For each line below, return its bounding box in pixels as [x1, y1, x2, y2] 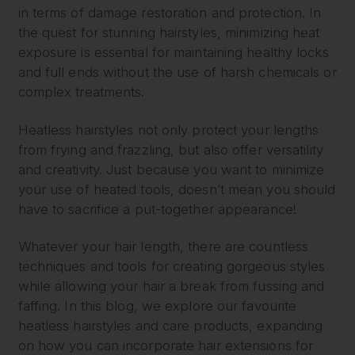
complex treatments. [17, 84, 145, 101]
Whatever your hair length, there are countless [17, 239, 309, 255]
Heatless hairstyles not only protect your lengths [17, 121, 319, 138]
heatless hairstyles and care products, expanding [17, 318, 323, 334]
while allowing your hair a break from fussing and [17, 278, 325, 295]
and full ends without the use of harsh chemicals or [17, 64, 337, 81]
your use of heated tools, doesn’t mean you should [17, 181, 336, 197]
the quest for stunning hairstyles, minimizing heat [17, 25, 320, 41]
